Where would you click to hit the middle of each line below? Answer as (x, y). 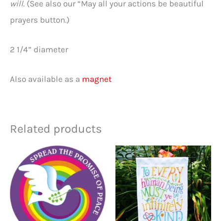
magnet (97, 79)
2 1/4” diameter (39, 49)
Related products (56, 129)
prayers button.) (40, 19)
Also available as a (46, 79)
